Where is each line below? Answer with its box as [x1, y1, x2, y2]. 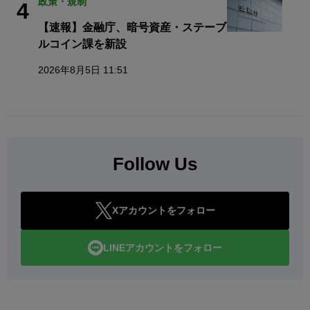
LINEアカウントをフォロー [103, 241, 222, 253]
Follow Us [113, 154, 197, 175]
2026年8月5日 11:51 [38, 64, 128, 76]
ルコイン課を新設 [38, 38, 127, 51]
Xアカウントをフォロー [111, 205, 215, 217]
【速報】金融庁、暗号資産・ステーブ [38, 21, 226, 34]
